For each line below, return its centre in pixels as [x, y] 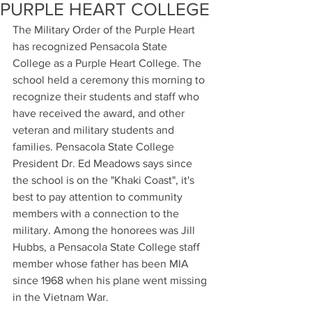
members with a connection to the [97, 213]
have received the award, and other [100, 113]
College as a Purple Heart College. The [108, 63]
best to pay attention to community [99, 197]
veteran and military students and [95, 130]
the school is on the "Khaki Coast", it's [105, 180]
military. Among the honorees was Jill [105, 230]
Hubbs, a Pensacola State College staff [108, 247]
